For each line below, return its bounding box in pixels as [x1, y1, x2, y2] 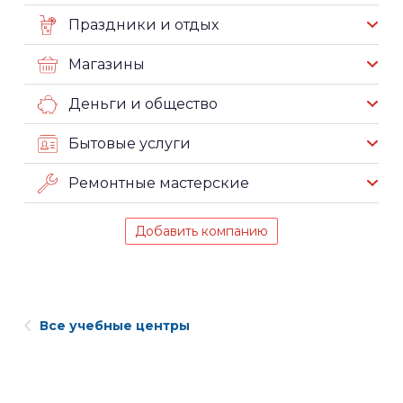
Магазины [68, 55, 145, 73]
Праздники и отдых [68, 15, 219, 33]
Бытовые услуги [68, 134, 191, 152]
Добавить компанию [135, 222, 268, 239]
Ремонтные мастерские [68, 174, 249, 192]
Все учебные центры [40, 317, 190, 334]
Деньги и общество [68, 94, 218, 112]
